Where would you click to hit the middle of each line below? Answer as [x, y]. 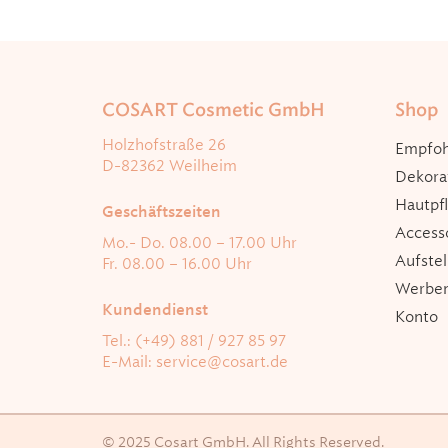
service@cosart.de [222, 361]
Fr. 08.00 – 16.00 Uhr [177, 263]
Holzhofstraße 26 [164, 144]
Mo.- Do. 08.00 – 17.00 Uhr [199, 242]
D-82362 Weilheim [169, 165]
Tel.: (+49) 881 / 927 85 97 [194, 340]
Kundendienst [155, 309]
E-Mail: [129, 361]
